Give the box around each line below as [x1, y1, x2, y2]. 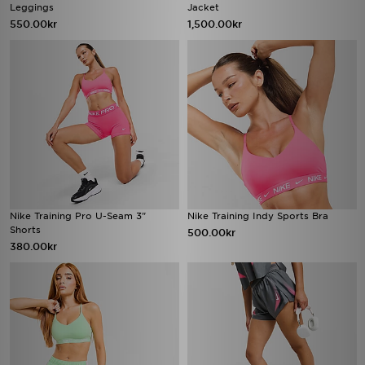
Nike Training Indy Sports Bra [187, 210, 328, 222]
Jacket [187, 2, 219, 13]
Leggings [10, 2, 54, 13]
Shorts [10, 224, 41, 235]
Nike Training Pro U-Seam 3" [10, 210, 146, 222]
